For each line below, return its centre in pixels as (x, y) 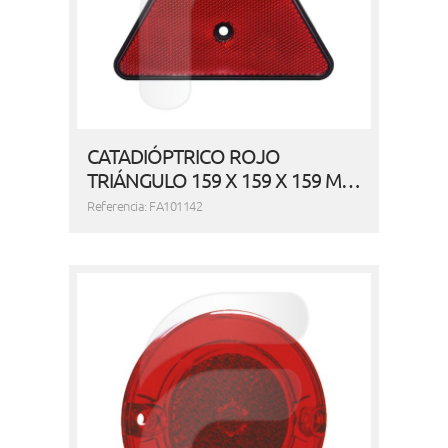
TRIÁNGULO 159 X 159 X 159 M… (224, 179)
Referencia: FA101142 (145, 205)
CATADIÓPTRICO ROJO (184, 155)
